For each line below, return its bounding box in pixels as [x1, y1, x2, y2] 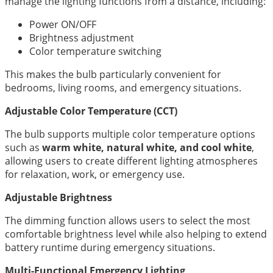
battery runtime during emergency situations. [5, 240, 215, 254]
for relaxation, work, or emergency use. [5, 167, 185, 181]
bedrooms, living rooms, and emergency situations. [5, 80, 241, 94]
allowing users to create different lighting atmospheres [5, 154, 258, 168]
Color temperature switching [29, 44, 161, 58]
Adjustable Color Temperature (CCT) [5, 104, 177, 118]
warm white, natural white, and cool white [42, 140, 252, 154]
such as [5, 140, 42, 154]
